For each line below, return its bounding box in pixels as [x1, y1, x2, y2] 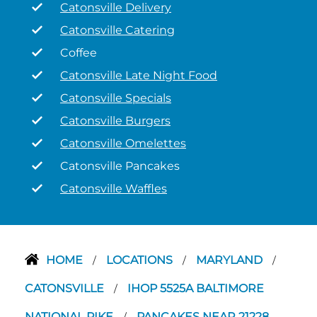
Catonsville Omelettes [60, 137, 186, 150]
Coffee [60, 46, 97, 59]
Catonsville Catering [60, 23, 175, 37]
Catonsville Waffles [60, 182, 167, 195]
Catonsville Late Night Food [60, 69, 217, 82]
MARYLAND [196, 253, 265, 267]
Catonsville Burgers [60, 114, 171, 127]
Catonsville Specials [60, 91, 171, 105]
